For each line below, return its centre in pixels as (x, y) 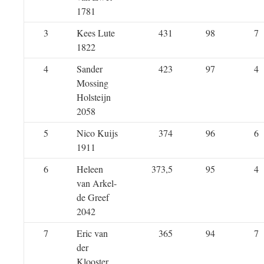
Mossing (93, 83)
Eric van (92, 233)
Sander (90, 69)
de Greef (93, 197)
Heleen (90, 169)
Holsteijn (94, 97)
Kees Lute (96, 33)
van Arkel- (97, 183)
